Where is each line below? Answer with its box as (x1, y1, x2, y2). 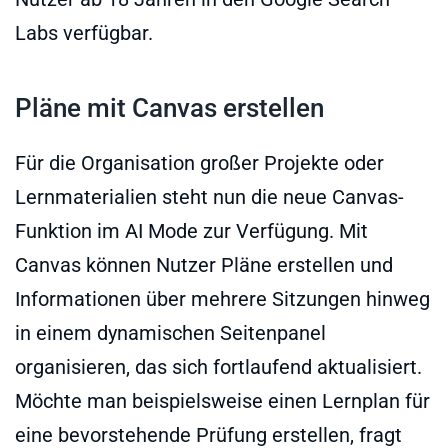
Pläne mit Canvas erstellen (15, 92, 324, 123)
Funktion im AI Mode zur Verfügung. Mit (15, 218, 368, 243)
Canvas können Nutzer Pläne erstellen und (15, 252, 393, 277)
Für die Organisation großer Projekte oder (15, 150, 384, 175)
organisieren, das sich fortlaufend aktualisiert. (15, 354, 422, 379)
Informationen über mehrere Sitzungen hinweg (15, 286, 430, 311)
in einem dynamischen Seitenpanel (15, 320, 326, 345)
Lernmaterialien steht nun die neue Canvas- (15, 184, 404, 209)
